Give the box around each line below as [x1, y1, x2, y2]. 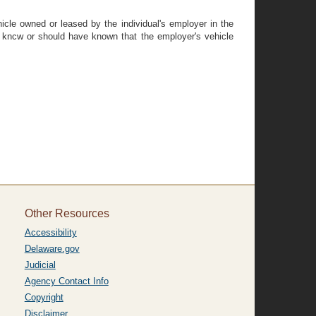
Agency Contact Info [24, 276, 109, 286]
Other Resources [24, 207, 109, 219]
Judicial [24, 260, 56, 270]
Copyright [24, 292, 63, 303]
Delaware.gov [24, 243, 80, 254]
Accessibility [24, 227, 77, 238]
